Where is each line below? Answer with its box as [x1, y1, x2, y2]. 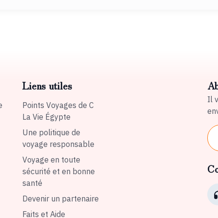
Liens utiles [22, 78, 72, 92]
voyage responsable [22, 139, 94, 149]
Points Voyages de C [22, 100, 94, 110]
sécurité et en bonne [22, 166, 95, 176]
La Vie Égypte [22, 112, 71, 122]
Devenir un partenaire [22, 194, 99, 203]
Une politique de [22, 127, 80, 137]
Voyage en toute [22, 155, 80, 164]
